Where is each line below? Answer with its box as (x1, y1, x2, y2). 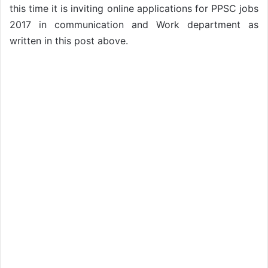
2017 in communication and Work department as (10, 18, 258, 31)
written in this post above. (10, 34, 128, 47)
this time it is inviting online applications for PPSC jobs (10, 2, 258, 14)
